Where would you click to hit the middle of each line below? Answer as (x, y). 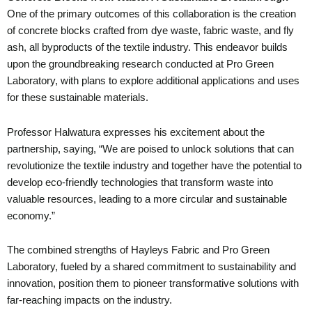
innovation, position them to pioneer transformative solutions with (153, 284)
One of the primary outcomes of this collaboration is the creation (151, 14)
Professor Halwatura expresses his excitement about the (136, 132)
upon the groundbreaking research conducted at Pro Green (140, 64)
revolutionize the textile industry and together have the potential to (154, 165)
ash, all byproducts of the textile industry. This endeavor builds (147, 48)
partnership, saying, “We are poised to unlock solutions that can (150, 149)
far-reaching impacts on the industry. (89, 301)
